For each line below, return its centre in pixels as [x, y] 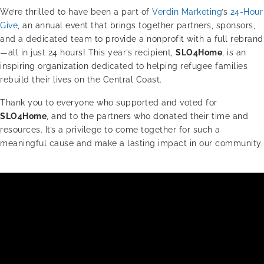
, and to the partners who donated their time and [147, 116]
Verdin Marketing [187, 11]
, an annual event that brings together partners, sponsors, [136, 25]
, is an [234, 52]
